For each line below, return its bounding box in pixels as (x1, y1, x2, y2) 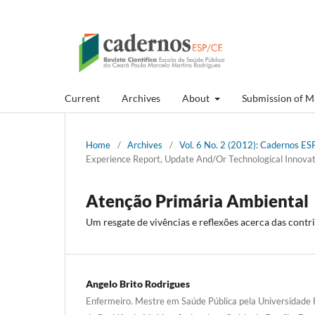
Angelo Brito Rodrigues (86, 277, 190, 290)
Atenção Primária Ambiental (86, 190, 309, 211)
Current (65, 91, 100, 104)
